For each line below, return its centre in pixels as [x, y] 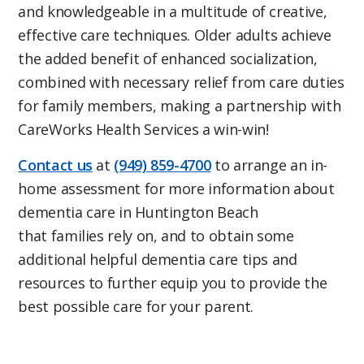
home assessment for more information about [176, 189]
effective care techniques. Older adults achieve [175, 35]
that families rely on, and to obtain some [156, 236]
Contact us [55, 165]
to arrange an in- [269, 165]
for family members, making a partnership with [180, 105]
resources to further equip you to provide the [173, 283]
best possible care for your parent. [136, 307]
